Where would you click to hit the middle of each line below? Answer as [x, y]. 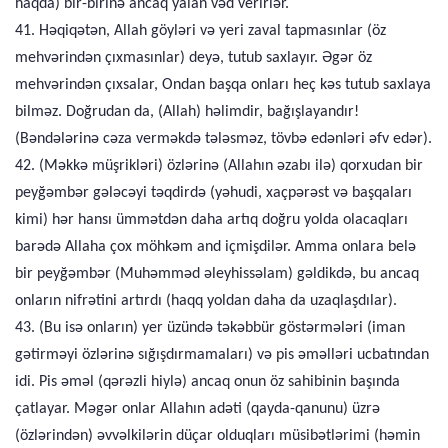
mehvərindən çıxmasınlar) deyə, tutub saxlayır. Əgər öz [193, 58]
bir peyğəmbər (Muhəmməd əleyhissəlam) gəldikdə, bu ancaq [217, 274]
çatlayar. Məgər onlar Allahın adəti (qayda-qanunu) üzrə [197, 409]
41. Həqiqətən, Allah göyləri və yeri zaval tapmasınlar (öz [200, 31]
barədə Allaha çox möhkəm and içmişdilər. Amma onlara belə [215, 247]
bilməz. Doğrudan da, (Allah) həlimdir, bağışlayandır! [187, 112]
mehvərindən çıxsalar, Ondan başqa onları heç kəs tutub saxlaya [223, 85]
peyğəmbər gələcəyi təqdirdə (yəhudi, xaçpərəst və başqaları [213, 193]
